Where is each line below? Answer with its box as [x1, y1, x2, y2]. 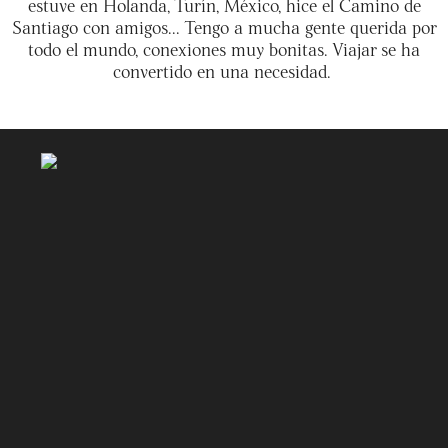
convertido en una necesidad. [112, 58, 336, 82]
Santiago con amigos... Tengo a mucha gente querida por [11, 14, 437, 38]
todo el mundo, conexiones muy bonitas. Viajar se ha [28, 36, 420, 60]
